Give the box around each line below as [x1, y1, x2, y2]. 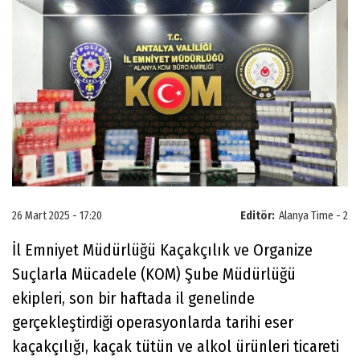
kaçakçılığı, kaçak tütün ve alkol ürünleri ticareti [12, 336, 339, 356]
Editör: [240, 208, 275, 223]
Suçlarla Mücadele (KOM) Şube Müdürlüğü [12, 264, 296, 284]
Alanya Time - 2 [279, 208, 348, 223]
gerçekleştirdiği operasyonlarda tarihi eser [12, 312, 293, 332]
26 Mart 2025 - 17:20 [12, 208, 102, 223]
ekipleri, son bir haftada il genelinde [12, 288, 255, 308]
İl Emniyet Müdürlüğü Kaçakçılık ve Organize [12, 239, 313, 260]
